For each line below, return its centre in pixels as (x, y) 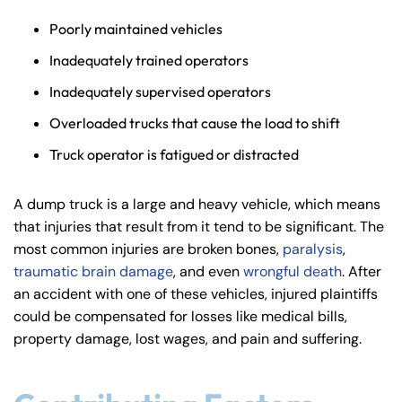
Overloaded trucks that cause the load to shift (195, 122)
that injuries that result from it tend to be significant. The (199, 226)
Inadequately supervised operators (160, 91)
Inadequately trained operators (149, 60)
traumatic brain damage (93, 271)
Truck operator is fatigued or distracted (174, 154)
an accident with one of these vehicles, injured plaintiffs (196, 293)
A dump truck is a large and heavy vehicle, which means (197, 204)
